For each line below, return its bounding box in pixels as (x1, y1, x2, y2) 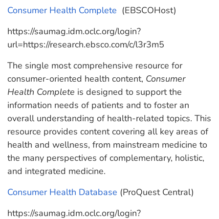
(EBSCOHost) (119, 4, 176, 16)
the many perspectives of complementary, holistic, (7, 152, 204, 164)
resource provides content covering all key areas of (7, 126, 208, 137)
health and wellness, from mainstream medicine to (7, 139, 207, 151)
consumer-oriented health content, (7, 73, 146, 85)
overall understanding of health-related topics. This (7, 112, 211, 124)
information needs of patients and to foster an (7, 99, 189, 111)
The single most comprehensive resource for (7, 60, 182, 71)
